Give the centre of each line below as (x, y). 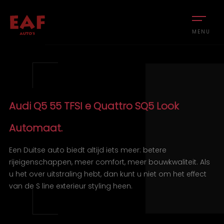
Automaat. (35, 128)
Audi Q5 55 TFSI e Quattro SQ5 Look (94, 106)
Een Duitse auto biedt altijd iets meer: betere (87, 150)
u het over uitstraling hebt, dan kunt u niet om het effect (107, 174)
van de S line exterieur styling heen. (70, 186)
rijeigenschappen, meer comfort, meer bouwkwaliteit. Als (109, 162)
